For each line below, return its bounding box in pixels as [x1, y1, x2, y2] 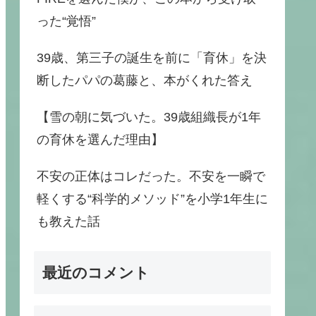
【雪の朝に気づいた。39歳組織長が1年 [37, 110, 261, 124]
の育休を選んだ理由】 [37, 133, 164, 147]
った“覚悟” [37, 14, 96, 28]
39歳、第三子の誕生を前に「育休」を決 [37, 51, 267, 65]
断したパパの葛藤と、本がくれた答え [37, 73, 253, 87]
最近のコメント [42, 265, 150, 281]
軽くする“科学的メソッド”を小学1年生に [37, 192, 268, 206]
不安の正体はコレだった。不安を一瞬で [37, 169, 265, 183]
